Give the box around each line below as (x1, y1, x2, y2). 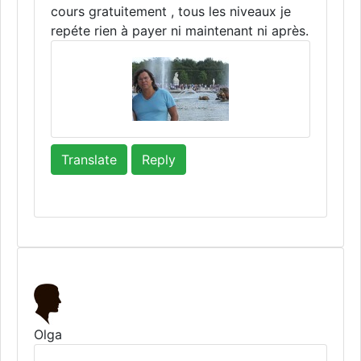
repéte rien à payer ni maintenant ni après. (51, 23, 309, 39)
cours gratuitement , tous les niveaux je (51, 3, 291, 19)
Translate (61, 151, 117, 168)
